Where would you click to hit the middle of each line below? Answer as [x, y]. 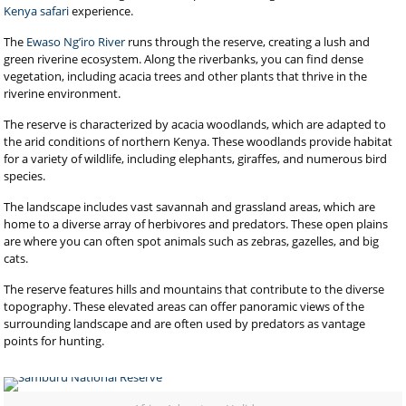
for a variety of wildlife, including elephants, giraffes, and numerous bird [196, 159]
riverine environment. [63, 93]
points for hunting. [54, 341]
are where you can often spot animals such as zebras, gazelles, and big [192, 241]
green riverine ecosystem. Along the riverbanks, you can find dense [184, 59]
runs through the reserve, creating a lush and [248, 42]
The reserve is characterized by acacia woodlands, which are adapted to [195, 124]
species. [25, 176]
